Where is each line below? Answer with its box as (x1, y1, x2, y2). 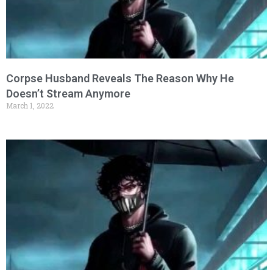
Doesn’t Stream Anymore (6, 87, 130, 101)
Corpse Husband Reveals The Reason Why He (6, 72, 234, 85)
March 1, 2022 (6, 101, 54, 111)
